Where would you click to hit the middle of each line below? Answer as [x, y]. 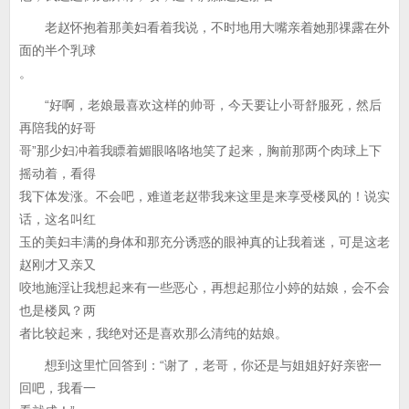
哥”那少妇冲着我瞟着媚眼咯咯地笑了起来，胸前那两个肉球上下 [200, 151]
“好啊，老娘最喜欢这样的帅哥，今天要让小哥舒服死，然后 [200, 105]
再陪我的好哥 [58, 128]
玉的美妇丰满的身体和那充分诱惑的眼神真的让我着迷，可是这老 [204, 242]
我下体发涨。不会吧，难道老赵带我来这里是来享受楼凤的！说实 [204, 196]
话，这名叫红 [58, 219]
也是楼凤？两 [58, 310]
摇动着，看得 [58, 173]
